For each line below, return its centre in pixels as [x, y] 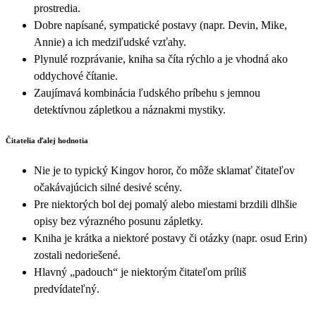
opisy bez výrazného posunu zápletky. [119, 221]
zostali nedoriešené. [77, 255]
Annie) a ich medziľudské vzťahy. [110, 42]
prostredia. [57, 8]
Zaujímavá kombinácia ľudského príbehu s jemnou [147, 92]
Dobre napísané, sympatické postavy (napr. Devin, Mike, [160, 25]
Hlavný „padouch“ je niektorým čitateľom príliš [140, 272]
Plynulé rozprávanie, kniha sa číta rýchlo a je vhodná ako [161, 59]
